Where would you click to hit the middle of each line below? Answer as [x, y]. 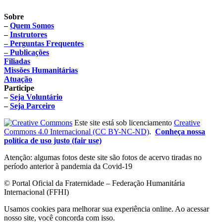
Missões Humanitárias [41, 70]
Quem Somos [32, 25]
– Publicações [27, 52]
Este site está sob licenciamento [123, 122]
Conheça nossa [180, 131]
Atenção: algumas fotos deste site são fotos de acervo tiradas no [103, 157]
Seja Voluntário [36, 97]
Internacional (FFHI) [36, 192]
